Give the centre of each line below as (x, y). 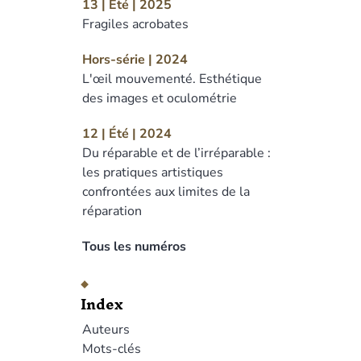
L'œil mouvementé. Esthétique (172, 79)
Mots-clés (112, 349)
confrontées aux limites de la (166, 192)
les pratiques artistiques (153, 172)
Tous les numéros (134, 247)
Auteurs (106, 330)
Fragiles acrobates (135, 24)
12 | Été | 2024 (127, 134)
